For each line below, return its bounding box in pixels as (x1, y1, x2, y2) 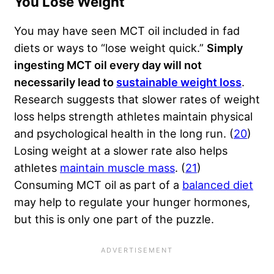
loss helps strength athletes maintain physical (14, 109, 253, 124)
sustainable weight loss (116, 75, 242, 89)
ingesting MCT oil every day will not (14, 58, 202, 72)
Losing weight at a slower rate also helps (14, 144, 228, 158)
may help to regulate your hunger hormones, (14, 195, 250, 209)
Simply (207, 41, 243, 55)
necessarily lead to (14, 75, 116, 89)
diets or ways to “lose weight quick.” (14, 41, 207, 55)
